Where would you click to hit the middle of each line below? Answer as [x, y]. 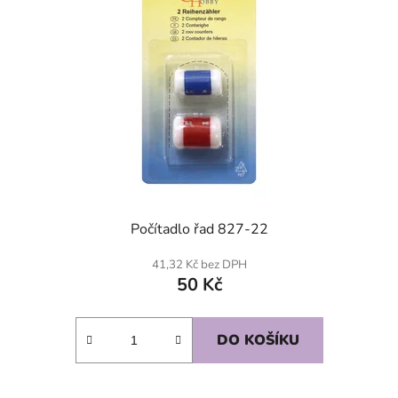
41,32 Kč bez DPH [199, 264]
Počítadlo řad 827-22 [199, 229]
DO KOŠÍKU [258, 340]
